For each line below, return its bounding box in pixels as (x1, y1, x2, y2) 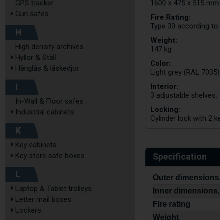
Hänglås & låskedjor (15, 64, 79, 73)
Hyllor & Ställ (15, 53, 56, 62)
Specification (153, 150, 207, 164)
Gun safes (15, 9, 49, 18)
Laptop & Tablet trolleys (15, 184, 92, 193)
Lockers (15, 206, 41, 215)
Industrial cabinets (15, 108, 74, 116)
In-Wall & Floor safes (15, 97, 83, 106)
